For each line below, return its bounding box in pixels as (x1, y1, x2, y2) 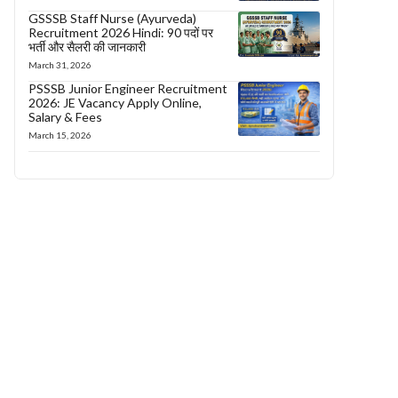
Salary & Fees (28, 109, 102, 124)
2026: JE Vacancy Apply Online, (28, 95, 202, 110)
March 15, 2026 (28, 130, 92, 140)
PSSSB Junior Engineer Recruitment (28, 81, 227, 96)
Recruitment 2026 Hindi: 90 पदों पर (28, 25, 213, 40)
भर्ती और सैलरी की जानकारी (28, 39, 146, 54)
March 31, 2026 (28, 60, 92, 70)
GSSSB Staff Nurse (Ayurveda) (28, 11, 196, 26)
